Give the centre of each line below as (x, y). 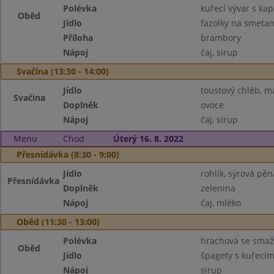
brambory (220, 38)
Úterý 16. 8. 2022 (148, 139)
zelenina (218, 188)
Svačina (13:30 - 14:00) (63, 71)
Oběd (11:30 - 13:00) (58, 222)
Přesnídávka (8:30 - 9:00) (68, 154)
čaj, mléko (220, 203)
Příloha (78, 38)
